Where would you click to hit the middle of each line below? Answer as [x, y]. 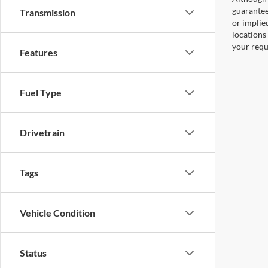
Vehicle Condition [57, 213]
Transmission [48, 12]
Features [39, 52]
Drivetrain [42, 133]
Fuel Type [41, 92]
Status [33, 253]
